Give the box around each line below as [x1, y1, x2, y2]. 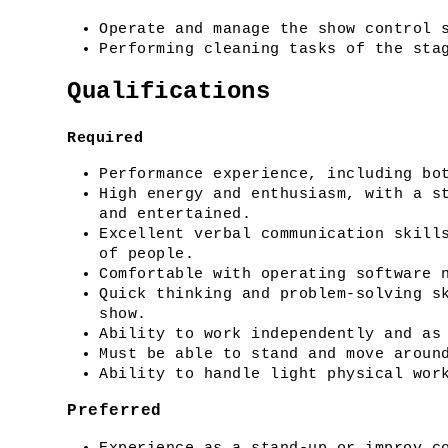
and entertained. [99, 206, 252, 222]
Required [67, 130, 144, 146]
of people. [99, 246, 195, 262]
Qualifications [67, 78, 271, 105]
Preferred [67, 402, 162, 420]
